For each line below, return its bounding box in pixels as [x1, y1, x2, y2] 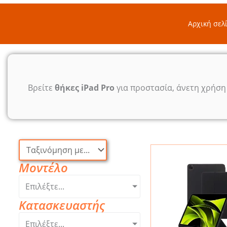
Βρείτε [28, 82, 55, 94]
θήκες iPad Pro [55, 82, 115, 94]
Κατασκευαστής [18, 197, 105, 214]
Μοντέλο [18, 159, 68, 176]
